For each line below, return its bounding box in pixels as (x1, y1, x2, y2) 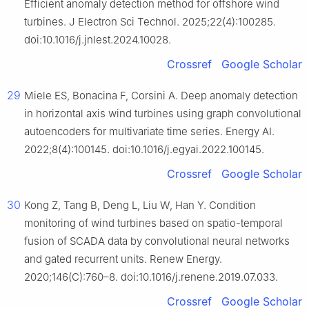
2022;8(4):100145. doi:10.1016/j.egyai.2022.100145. (24, 142, 264, 156)
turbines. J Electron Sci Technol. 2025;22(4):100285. (24, 14, 276, 28)
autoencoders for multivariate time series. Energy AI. (24, 124, 275, 138)
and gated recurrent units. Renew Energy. (24, 252, 222, 266)
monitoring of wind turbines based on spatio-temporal (24, 216, 283, 230)
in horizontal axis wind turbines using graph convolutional (24, 106, 301, 120)
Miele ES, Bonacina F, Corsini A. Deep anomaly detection (24, 88, 298, 102)
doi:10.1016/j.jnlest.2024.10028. (24, 32, 171, 46)
